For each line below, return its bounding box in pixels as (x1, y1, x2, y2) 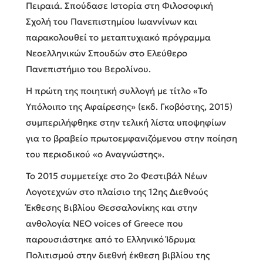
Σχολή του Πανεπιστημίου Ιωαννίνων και (26, 15, 197, 27)
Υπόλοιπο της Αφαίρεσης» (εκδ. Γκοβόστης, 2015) (26, 100, 232, 112)
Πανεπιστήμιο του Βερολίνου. (26, 63, 151, 75)
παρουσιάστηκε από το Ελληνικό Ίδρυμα (26, 233, 195, 245)
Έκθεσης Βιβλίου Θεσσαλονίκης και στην (26, 201, 197, 213)
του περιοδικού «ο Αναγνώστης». (26, 148, 164, 160)
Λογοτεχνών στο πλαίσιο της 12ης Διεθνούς (26, 186, 208, 197)
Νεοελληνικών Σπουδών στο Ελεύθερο (26, 47, 187, 59)
